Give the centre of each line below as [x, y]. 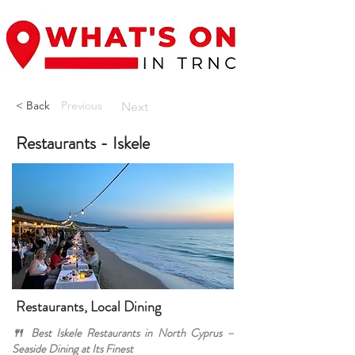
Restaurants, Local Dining [88, 307]
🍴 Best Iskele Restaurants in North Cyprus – [123, 333]
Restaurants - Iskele [83, 143]
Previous [82, 105]
